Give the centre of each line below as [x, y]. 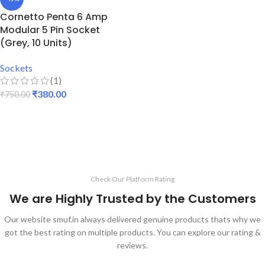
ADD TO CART [34, 112]
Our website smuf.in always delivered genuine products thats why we [132, 219]
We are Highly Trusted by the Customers [132, 199]
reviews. [132, 245]
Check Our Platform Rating [132, 179]
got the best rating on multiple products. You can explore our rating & [132, 232]
